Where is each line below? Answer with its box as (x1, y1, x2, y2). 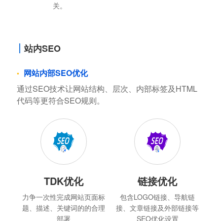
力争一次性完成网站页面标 (22, 191, 105, 202)
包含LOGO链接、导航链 (120, 191, 195, 202)
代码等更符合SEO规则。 (16, 94, 105, 106)
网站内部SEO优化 (23, 67, 88, 78)
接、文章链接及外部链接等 (116, 202, 199, 213)
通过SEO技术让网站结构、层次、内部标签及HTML (16, 82, 197, 94)
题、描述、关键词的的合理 (22, 202, 105, 213)
